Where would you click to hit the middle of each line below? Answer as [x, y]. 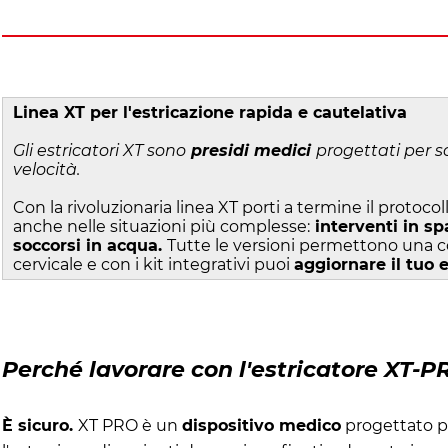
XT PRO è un [130, 426]
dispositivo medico [261, 426]
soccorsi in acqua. [90, 246]
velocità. [46, 170]
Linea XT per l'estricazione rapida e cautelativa [210, 113]
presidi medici [251, 151]
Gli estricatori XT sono [99, 151]
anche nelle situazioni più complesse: [161, 227]
